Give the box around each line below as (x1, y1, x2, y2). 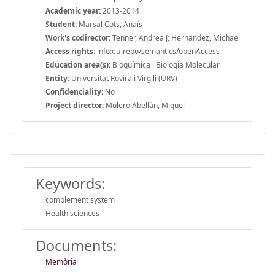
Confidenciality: (45, 86, 103, 97)
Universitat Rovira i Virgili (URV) (69, 72, 177, 83)
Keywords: (36, 173, 105, 193)
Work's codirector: (45, 32, 110, 43)
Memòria (45, 256, 77, 267)
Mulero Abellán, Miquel (104, 99, 185, 110)
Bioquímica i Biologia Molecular (110, 59, 220, 70)
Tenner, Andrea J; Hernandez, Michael (110, 32, 240, 43)
